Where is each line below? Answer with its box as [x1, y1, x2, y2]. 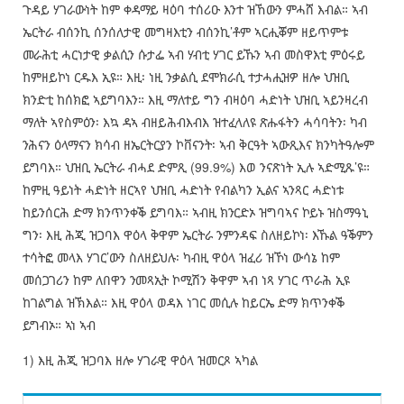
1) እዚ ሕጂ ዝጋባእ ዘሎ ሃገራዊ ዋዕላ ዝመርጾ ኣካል [22, 351, 258, 370]
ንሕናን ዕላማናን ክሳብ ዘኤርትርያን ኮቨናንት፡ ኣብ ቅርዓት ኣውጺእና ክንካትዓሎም [22, 135, 374, 154]
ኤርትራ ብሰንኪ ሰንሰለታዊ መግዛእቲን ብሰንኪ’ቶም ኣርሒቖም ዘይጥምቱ [22, 23, 348, 41]
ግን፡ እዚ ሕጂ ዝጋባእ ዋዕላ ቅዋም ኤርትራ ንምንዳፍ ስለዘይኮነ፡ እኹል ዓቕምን [22, 225, 373, 244]
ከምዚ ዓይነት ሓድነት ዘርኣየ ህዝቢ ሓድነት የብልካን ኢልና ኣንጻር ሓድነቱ [22, 180, 344, 199]
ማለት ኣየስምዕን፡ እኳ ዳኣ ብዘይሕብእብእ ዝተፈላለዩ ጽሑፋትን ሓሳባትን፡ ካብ [22, 113, 367, 132]
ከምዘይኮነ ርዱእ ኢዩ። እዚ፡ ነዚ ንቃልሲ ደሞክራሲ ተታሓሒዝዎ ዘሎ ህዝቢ [22, 68, 349, 87]
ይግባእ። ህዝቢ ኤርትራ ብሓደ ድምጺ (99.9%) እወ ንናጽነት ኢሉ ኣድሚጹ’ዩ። [22, 158, 370, 177]
